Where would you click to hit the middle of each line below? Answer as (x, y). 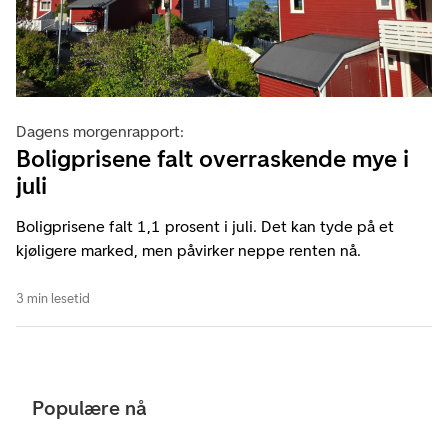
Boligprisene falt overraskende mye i (212, 159)
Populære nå (89, 408)
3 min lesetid (53, 299)
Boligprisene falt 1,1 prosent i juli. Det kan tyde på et (205, 227)
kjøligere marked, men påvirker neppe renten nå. (188, 251)
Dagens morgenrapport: (100, 132)
